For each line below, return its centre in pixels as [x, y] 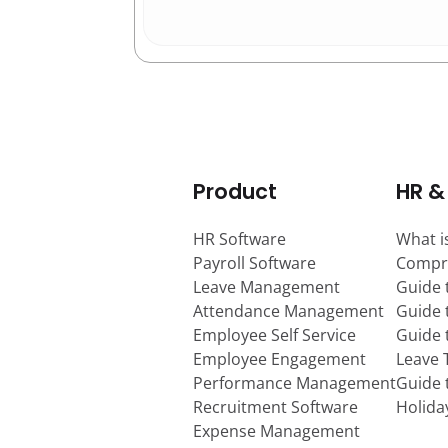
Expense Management [276, 430]
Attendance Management [288, 310]
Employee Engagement [279, 358]
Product [235, 191]
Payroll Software [254, 262]
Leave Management [266, 286]
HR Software [239, 238]
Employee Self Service [274, 334]
